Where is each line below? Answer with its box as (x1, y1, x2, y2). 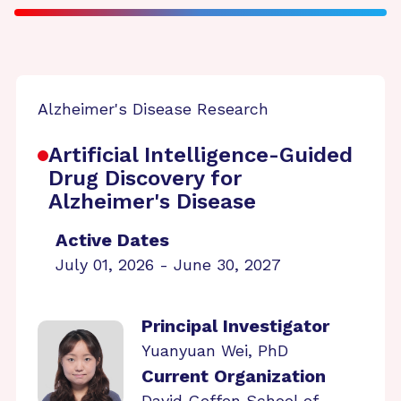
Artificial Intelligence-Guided (48, 142, 353, 167)
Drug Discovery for (48, 166, 242, 191)
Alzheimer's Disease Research (38, 99, 269, 118)
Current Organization (141, 365, 326, 387)
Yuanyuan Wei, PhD (141, 341, 288, 360)
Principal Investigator (141, 315, 329, 337)
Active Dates (55, 229, 169, 251)
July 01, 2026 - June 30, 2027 (55, 255, 281, 274)
